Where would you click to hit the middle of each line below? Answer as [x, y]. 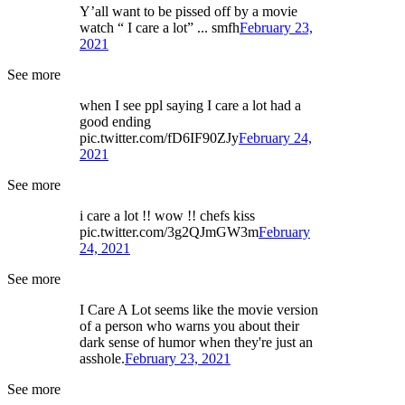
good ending [115, 122]
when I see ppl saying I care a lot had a [190, 105]
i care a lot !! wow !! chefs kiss [167, 216]
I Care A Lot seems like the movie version [199, 310]
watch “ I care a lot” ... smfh [160, 28]
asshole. [102, 358]
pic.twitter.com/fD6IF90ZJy [159, 138]
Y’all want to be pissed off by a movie [188, 11]
